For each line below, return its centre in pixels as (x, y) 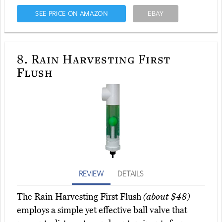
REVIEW (91, 174)
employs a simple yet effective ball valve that (102, 210)
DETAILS (130, 174)
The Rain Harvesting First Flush (80, 197)
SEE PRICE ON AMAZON (71, 14)
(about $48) (167, 197)
